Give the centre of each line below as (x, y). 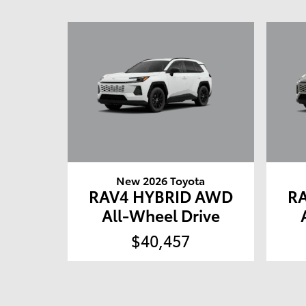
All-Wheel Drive (161, 214)
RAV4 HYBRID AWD (161, 195)
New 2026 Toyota (161, 180)
